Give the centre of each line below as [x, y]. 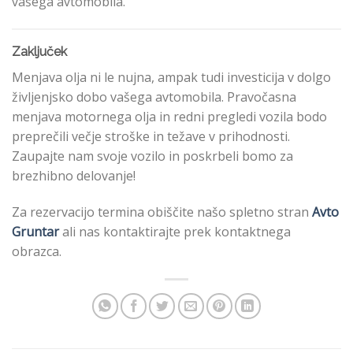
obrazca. [37, 251]
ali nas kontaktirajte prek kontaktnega [175, 231]
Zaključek [39, 52]
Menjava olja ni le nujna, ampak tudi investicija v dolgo [171, 78]
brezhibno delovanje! [74, 176]
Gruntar [35, 231]
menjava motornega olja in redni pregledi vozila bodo [169, 117]
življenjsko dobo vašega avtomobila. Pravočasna [154, 97]
